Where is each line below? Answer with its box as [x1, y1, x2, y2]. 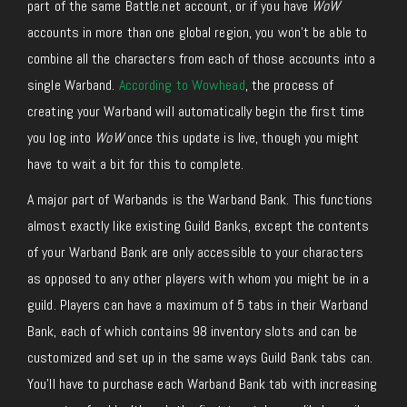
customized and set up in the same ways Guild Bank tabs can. [27, 347, 372, 367]
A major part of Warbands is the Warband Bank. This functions [27, 189, 373, 209]
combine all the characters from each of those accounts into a [27, 48, 376, 68]
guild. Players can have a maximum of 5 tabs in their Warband [27, 294, 369, 314]
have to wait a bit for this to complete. [27, 154, 244, 174]
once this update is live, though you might [123, 127, 359, 147]
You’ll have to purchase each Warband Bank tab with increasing [27, 373, 378, 393]
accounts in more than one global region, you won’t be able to [27, 22, 368, 42]
